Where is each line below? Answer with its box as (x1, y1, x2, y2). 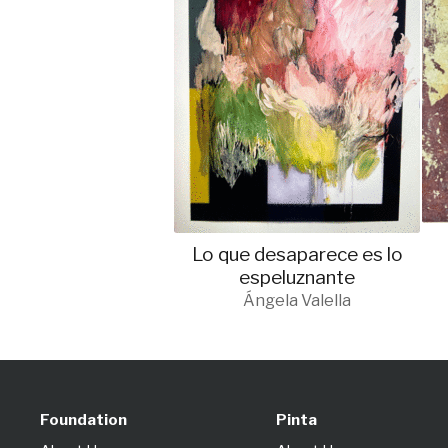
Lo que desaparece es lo (191, 243, 403, 267)
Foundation (40, 411, 127, 430)
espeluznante (239, 266, 355, 290)
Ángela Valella (243, 291, 351, 311)
